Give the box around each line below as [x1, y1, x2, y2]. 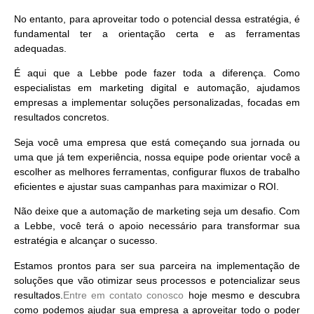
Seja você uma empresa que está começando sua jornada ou [14, 136, 300, 148]
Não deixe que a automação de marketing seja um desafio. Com [14, 205, 300, 217]
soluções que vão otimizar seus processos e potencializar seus [14, 274, 300, 286]
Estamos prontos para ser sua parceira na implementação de [14, 259, 300, 271]
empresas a [14, 97, 71, 109]
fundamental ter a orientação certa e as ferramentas [14, 28, 300, 40]
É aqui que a [14, 67, 90, 79]
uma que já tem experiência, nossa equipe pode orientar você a [14, 151, 300, 163]
